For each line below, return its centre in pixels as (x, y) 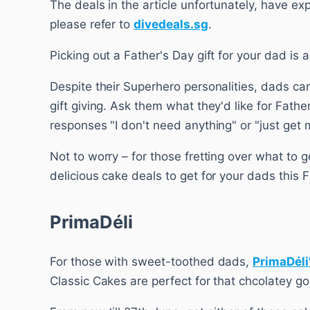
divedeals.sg (171, 25)
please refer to (92, 25)
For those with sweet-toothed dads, (152, 261)
